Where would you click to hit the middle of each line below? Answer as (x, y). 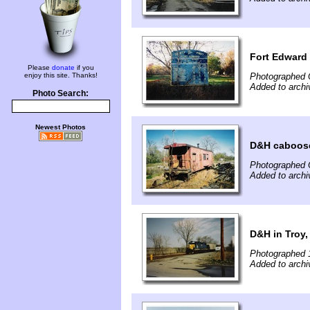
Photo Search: (61, 93)
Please (39, 67)
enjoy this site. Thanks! (61, 75)
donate (63, 67)
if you (84, 67)
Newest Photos (61, 127)
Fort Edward (279, 57)
